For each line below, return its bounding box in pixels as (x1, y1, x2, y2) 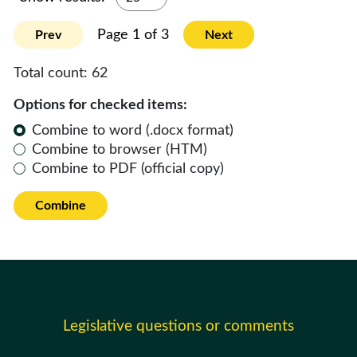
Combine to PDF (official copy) (32, 161, 225, 176)
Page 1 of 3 (97, 27, 169, 42)
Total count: (14, 65, 92, 80)
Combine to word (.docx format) (32, 123, 234, 138)
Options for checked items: (14, 97, 187, 112)
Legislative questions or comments (63, 318, 294, 334)
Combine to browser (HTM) (32, 142, 208, 157)
